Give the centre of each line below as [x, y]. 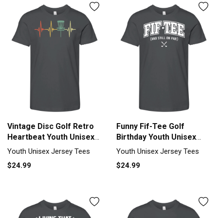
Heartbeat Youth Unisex [51, 137]
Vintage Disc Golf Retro [51, 126]
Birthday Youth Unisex [156, 137]
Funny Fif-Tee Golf [150, 126]
